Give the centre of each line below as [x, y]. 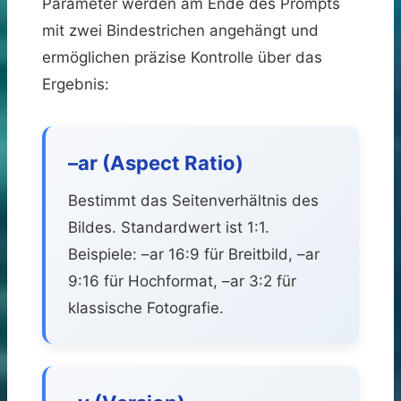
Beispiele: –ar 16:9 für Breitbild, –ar [194, 254]
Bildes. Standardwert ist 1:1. [169, 227]
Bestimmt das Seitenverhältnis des [193, 200]
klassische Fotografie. [146, 307]
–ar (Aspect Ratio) [156, 162]
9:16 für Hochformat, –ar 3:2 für [182, 281]
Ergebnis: [76, 84]
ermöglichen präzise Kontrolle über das [182, 57]
